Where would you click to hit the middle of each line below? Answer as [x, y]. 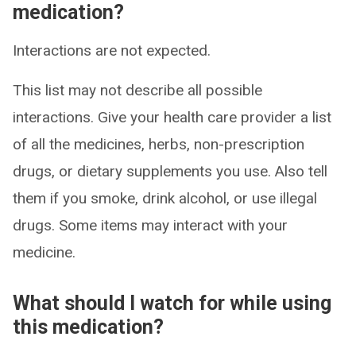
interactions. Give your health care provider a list [172, 117]
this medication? [88, 327]
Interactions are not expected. [112, 50]
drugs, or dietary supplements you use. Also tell [170, 171]
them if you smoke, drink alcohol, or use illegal [165, 198]
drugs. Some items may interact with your [150, 225]
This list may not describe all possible [137, 90]
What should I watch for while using [172, 303]
